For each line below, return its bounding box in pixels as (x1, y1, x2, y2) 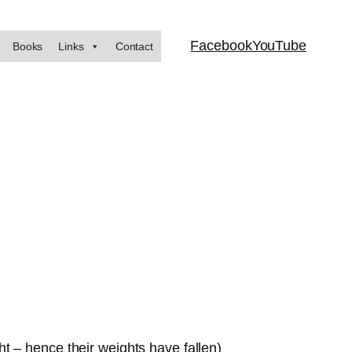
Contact (115, 39, 154, 53)
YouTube (251, 38, 306, 53)
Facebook (190, 38, 252, 53)
